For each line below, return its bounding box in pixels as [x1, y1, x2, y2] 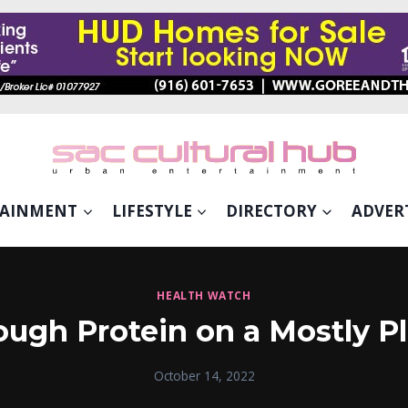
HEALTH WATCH [157, 288, 251, 303]
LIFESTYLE [111, 199, 192, 221]
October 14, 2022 [153, 366, 255, 384]
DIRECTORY [226, 199, 318, 221]
